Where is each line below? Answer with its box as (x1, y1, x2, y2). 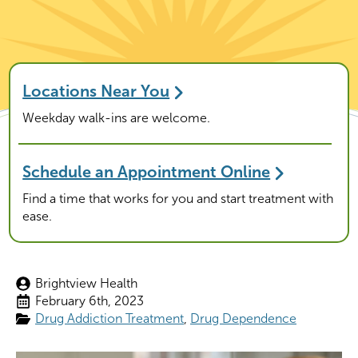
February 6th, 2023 (35, 294, 144, 308)
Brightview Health (35, 276, 137, 290)
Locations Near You (22, 82, 170, 100)
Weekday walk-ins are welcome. (22, 111, 211, 125)
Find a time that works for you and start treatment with (22, 192, 334, 205)
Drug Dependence (190, 312, 296, 325)
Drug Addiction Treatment (35, 312, 184, 325)
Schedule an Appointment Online (22, 162, 271, 181)
